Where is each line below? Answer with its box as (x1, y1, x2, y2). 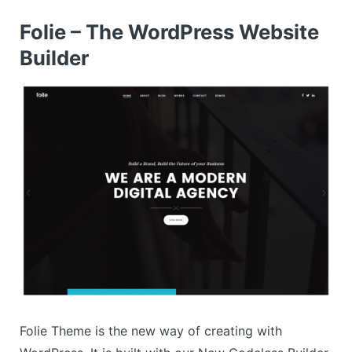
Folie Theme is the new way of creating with (20, 322, 282, 339)
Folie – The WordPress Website (20, 19, 319, 44)
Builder (20, 45, 89, 70)
